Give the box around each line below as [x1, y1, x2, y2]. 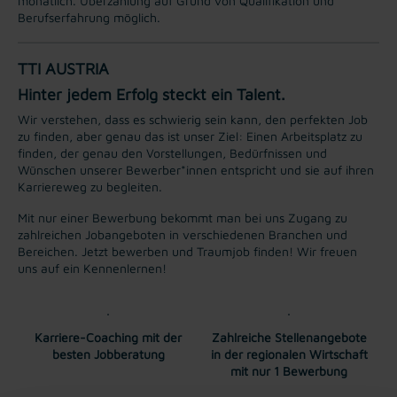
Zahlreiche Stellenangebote [211, 329, 367, 345]
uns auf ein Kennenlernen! [18, 260, 167, 276]
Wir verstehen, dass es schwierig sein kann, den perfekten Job [18, 111, 368, 127]
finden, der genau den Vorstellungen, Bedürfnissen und [18, 144, 327, 160]
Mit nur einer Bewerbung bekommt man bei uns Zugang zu [18, 209, 347, 225]
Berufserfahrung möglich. [18, 9, 160, 25]
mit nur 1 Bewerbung [230, 362, 347, 378]
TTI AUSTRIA [18, 58, 109, 78]
